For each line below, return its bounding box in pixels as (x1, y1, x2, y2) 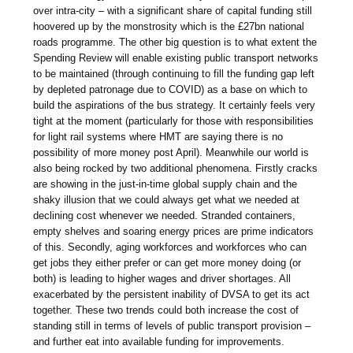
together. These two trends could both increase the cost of (33, 304, 299, 317)
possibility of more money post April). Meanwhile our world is (33, 147, 310, 159)
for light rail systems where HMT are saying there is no (33, 131, 284, 143)
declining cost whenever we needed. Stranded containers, (33, 210, 296, 222)
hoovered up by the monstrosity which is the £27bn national (33, 20, 305, 33)
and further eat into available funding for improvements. (33, 336, 285, 348)
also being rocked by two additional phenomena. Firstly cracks (33, 162, 318, 175)
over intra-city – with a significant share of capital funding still (33, 5, 313, 17)
